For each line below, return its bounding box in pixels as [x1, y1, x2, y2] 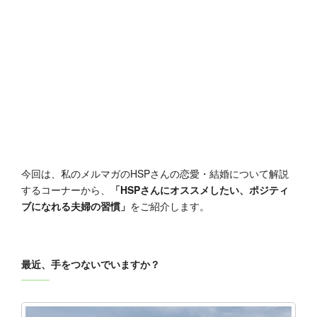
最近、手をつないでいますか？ [21, 257, 160, 271]
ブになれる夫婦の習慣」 [21, 199, 130, 213]
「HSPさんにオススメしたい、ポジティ [110, 183, 289, 197]
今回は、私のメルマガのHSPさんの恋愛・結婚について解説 [21, 166, 289, 180]
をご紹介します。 [130, 199, 209, 213]
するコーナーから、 [21, 183, 110, 197]
